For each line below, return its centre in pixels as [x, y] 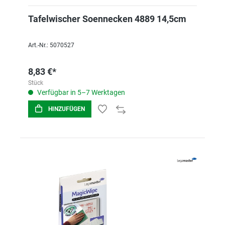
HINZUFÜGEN [67, 109]
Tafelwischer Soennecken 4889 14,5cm [107, 19]
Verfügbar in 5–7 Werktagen [80, 92]
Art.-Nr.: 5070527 [51, 45]
